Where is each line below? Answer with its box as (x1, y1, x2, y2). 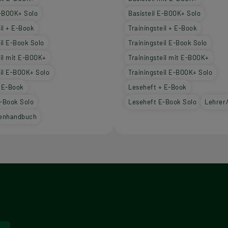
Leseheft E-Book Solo (128, 98, 197, 106)
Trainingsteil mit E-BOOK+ (128, 53, 209, 62)
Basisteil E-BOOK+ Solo (128, 9, 201, 18)
